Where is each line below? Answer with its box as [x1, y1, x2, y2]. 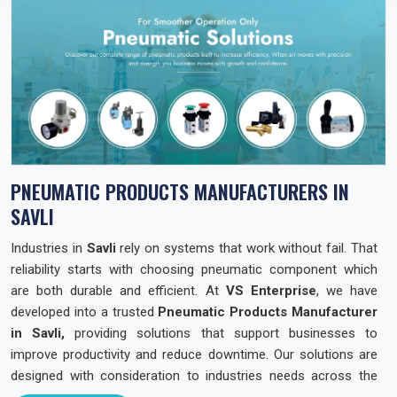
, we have [315, 282, 378, 299]
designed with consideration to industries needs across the [11, 367, 378, 384]
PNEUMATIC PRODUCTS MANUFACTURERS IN [11, 176, 349, 206]
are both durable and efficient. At [11, 282, 226, 299]
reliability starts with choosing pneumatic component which [11, 261, 378, 277]
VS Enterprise [225, 282, 316, 299]
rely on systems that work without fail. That [115, 239, 378, 256]
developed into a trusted [11, 303, 159, 320]
